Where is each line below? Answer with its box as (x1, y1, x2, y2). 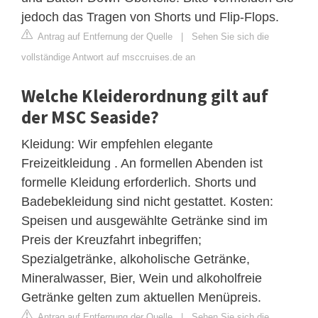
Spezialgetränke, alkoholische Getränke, (21, 251, 250, 266)
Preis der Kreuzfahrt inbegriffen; (21, 232, 202, 247)
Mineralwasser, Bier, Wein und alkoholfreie (21, 270, 262, 285)
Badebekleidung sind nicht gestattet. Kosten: (21, 194, 273, 209)
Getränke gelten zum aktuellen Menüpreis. (21, 290, 261, 305)
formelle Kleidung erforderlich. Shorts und (21, 175, 256, 190)
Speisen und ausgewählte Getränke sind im (21, 213, 268, 228)
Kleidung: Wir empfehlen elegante (21, 136, 213, 151)
